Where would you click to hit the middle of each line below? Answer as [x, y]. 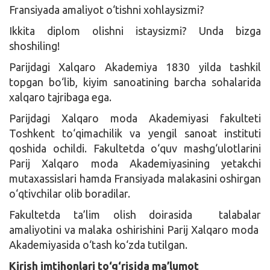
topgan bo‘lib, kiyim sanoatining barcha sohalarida [135, 82]
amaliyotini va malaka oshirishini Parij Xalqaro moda [135, 229]
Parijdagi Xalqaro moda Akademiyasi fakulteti [135, 118]
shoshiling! [34, 46]
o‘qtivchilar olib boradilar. [70, 193]
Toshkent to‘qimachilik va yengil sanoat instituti [135, 133]
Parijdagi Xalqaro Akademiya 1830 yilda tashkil [135, 67]
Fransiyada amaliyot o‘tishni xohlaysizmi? [107, 9]
